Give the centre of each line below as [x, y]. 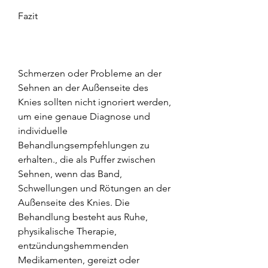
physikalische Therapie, [67, 231]
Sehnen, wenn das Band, [70, 173]
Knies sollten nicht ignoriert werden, [95, 102]
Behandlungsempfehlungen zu [84, 145]
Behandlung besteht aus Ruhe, [83, 217]
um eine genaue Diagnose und [84, 116]
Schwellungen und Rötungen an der [94, 188]
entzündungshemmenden [73, 245]
